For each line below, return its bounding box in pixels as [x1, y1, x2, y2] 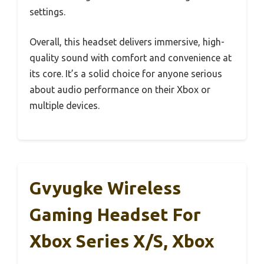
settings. [29, 6, 65, 17]
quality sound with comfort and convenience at [29, 52, 232, 63]
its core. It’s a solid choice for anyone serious [29, 68, 222, 79]
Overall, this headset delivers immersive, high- [29, 36, 225, 47]
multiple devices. [29, 100, 100, 111]
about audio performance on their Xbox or [29, 84, 210, 95]
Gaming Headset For [29, 204, 201, 225]
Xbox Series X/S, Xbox [29, 230, 214, 251]
